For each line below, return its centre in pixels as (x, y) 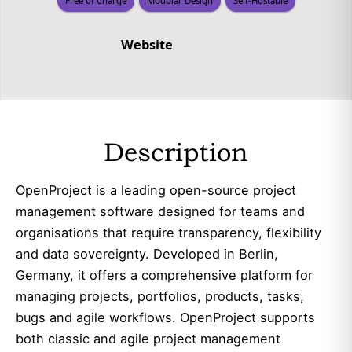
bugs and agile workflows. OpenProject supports (165, 317)
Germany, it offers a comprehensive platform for (164, 275)
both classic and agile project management (148, 338)
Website (147, 45)
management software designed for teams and (160, 211)
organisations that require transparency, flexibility (169, 232)
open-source (209, 190)
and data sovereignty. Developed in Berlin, (147, 253)
